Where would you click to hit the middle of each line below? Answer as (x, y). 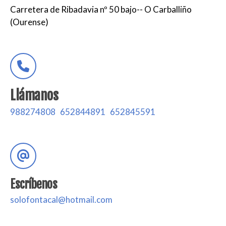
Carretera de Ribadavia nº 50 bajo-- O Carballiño (101, 9)
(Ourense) (29, 22)
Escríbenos (34, 184)
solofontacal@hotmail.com (61, 199)
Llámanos (34, 95)
